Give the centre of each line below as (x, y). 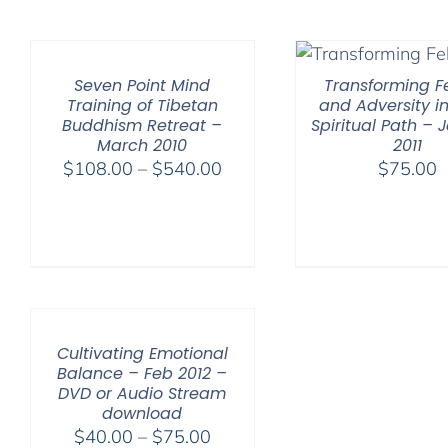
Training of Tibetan (142, 106)
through (252, 243)
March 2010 (142, 146)
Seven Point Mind (142, 86)
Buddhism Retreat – (142, 126)
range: (246, 193)
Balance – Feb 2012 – (142, 374)
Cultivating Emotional (142, 354)
